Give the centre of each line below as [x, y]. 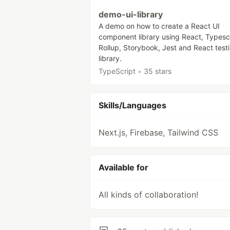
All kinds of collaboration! [148, 195]
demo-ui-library [131, 14]
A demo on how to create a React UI [159, 26]
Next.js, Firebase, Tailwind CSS [158, 132]
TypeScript [117, 71]
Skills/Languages [132, 105]
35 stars [158, 71]
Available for [123, 167]
